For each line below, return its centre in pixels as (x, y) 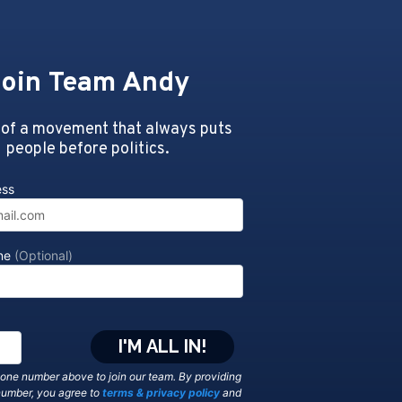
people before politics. (87, 149)
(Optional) (44, 255)
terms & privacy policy (162, 392)
